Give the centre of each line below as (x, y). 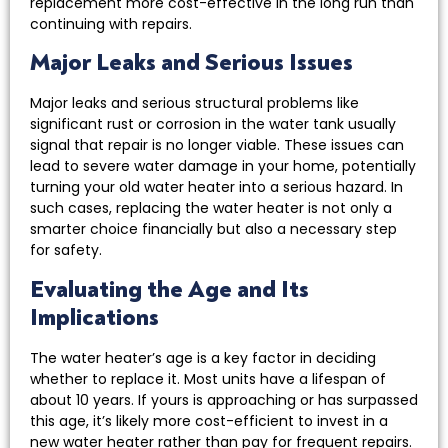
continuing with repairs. (111, 24)
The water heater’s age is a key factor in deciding (203, 357)
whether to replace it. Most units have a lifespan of (208, 378)
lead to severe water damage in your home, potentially (223, 166)
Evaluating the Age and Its (169, 289)
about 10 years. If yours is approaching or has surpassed (224, 399)
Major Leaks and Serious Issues (191, 63)
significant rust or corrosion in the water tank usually (213, 124)
